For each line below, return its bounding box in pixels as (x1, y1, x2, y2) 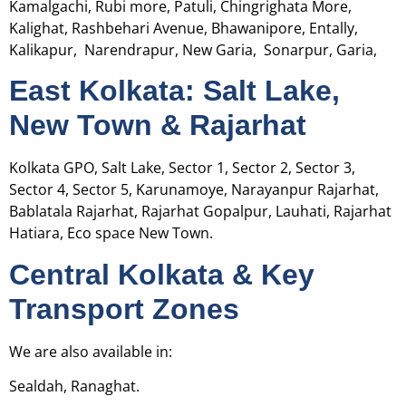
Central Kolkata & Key (9, 257, 314, 291)
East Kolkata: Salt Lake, (9, 74, 340, 108)
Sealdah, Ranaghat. (9, 376, 140, 397)
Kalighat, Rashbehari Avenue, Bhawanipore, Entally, (9, 17, 358, 38)
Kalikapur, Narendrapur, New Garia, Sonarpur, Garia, (9, 39, 377, 60)
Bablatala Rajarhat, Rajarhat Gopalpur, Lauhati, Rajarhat (9, 201, 391, 222)
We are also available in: (9, 341, 172, 362)
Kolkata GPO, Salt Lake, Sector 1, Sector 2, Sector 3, (9, 158, 355, 179)
